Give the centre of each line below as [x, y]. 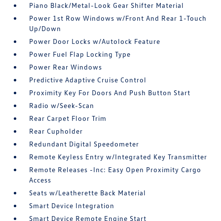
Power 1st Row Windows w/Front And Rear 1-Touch [118, 18]
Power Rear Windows [66, 67]
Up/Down [45, 28]
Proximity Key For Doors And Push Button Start [110, 92]
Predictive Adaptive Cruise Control [88, 80]
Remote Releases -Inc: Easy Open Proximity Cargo [115, 169]
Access [40, 180]
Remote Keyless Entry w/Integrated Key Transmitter [118, 157]
